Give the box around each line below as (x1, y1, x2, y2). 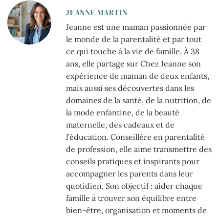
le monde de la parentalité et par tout (66, 34, 201, 44)
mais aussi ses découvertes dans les (66, 83, 194, 93)
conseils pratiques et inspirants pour (66, 156, 199, 167)
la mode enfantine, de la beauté (66, 108, 179, 118)
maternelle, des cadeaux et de (66, 120, 175, 130)
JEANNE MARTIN (66, 7, 128, 18)
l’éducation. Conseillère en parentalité (66, 132, 205, 142)
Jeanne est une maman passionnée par (66, 22, 206, 32)
